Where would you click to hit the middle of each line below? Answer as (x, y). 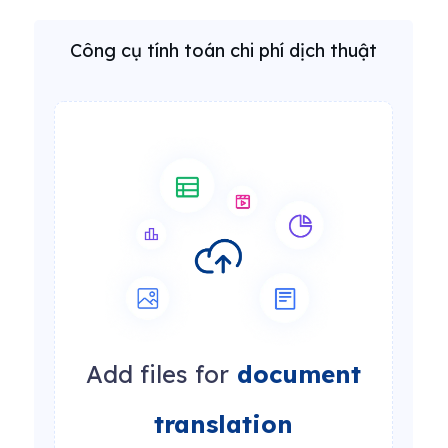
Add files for (157, 374)
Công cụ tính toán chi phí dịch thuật (223, 50)
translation (223, 424)
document (295, 374)
